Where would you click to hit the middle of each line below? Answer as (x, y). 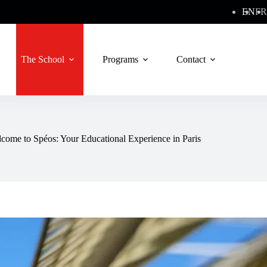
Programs (120, 59)
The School (43, 59)
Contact (191, 59)
